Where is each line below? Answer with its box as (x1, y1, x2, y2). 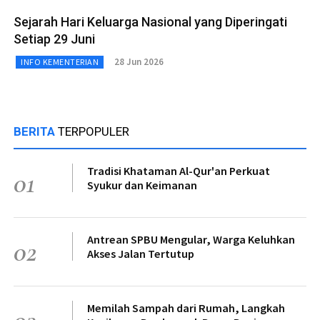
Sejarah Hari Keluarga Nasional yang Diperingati (14, 14, 287, 29)
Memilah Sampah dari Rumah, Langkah (87, 300, 285, 315)
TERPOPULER (58, 124, 129, 139)
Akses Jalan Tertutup (87, 246, 194, 261)
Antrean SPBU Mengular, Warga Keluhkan (87, 231, 295, 246)
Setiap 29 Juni (14, 31, 95, 46)
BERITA (14, 124, 58, 139)
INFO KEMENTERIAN (21, 56, 99, 67)
